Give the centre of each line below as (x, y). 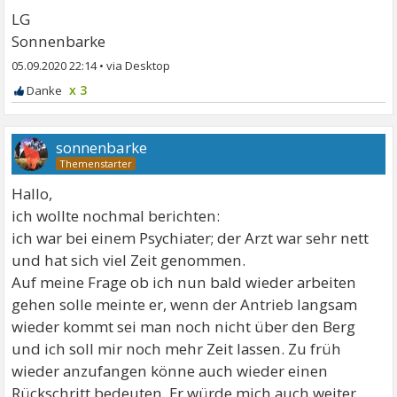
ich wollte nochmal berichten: (116, 215)
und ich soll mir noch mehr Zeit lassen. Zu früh (177, 348)
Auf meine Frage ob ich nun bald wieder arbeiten (184, 282)
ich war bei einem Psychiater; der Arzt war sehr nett (191, 237)
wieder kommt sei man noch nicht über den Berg (184, 326)
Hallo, (32, 193)
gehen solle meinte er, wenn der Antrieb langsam (185, 304)
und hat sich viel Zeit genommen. (129, 260)
